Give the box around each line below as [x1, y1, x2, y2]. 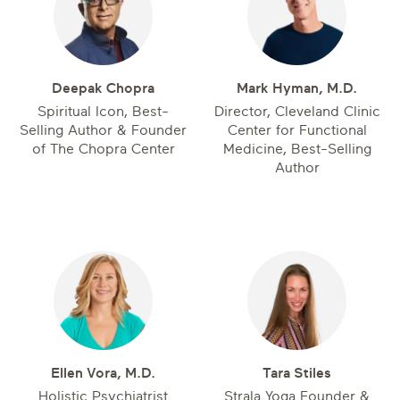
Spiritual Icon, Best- [37, 104, 169, 120]
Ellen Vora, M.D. [51, 365, 155, 381]
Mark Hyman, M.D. [237, 80, 357, 96]
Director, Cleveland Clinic [213, 104, 380, 120]
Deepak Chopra [52, 80, 154, 96]
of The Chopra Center [31, 141, 175, 157]
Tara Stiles [262, 365, 331, 381]
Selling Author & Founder [20, 122, 187, 138]
